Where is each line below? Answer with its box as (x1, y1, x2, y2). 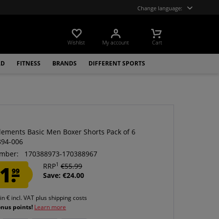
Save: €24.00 (43, 171, 85, 180)
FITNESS (17, 59, 41, 67)
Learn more (34, 203, 66, 211)
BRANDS (52, 59, 77, 67)
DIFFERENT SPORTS (88, 59, 145, 67)
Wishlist (67, 39, 86, 46)
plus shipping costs (36, 194, 88, 202)
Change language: (137, 4, 182, 12)
